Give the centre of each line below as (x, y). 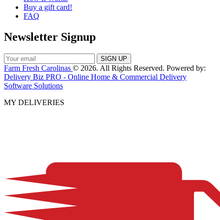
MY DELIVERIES (34, 102)
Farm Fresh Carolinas (38, 68)
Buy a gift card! (48, 7)
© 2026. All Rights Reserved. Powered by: (139, 68)
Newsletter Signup (50, 37)
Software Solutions (33, 85)
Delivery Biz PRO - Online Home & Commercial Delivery (95, 77)
